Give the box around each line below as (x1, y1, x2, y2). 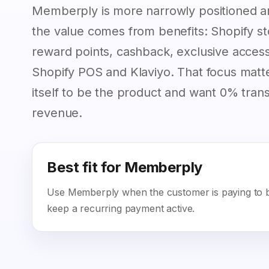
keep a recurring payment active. (47, 202, 195, 214)
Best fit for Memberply (47, 159, 203, 176)
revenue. (32, 106, 83, 120)
